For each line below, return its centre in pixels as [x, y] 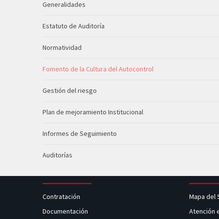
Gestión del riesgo [70, 90]
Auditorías [57, 155]
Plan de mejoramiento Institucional [93, 112]
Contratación [62, 197]
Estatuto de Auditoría [74, 26]
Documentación [65, 211]
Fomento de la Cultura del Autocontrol [98, 69]
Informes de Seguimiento [80, 133]
